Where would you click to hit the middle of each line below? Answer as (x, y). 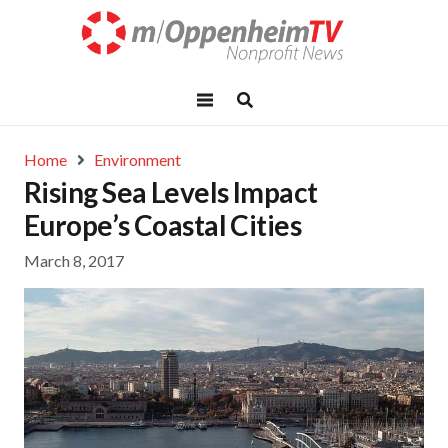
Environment (138, 159)
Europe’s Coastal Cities (163, 225)
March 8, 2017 (74, 261)
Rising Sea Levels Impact (171, 192)
